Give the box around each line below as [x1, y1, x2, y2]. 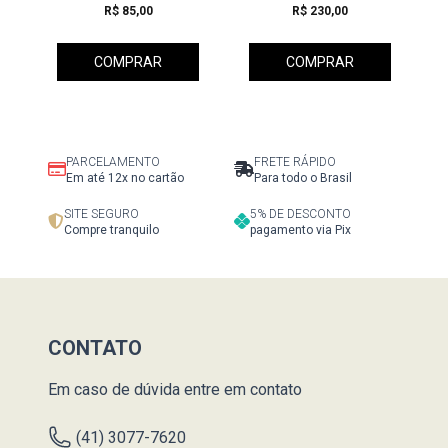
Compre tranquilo [64, 223, 159, 237]
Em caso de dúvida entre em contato [48, 380, 302, 399]
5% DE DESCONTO [250, 207, 351, 221]
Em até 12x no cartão [66, 171, 184, 185]
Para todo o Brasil [254, 171, 352, 185]
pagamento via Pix [250, 223, 351, 237]
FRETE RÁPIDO [254, 155, 336, 169]
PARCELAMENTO [66, 155, 160, 169]
